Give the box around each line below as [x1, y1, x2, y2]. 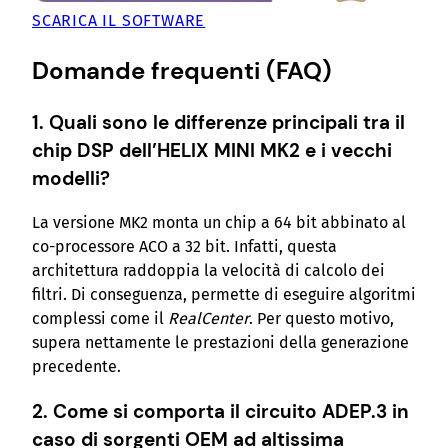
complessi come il [32, 309, 168, 329]
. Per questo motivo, [249, 309, 394, 329]
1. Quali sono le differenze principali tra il [32, 109, 405, 135]
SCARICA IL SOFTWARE [32, 10, 206, 30]
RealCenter [168, 309, 249, 329]
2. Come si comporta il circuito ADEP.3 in [32, 399, 409, 425]
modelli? [32, 165, 110, 191]
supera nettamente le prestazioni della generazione [32, 333, 409, 353]
